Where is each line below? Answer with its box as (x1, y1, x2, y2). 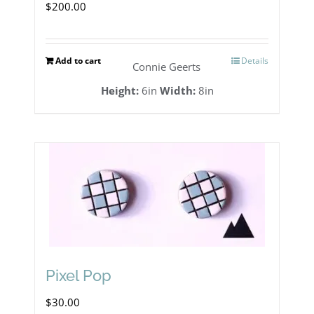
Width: (159, 83, 196, 97)
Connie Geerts (132, 59, 200, 74)
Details (240, 54, 268, 67)
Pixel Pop (46, 266, 112, 285)
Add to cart (55, 54, 102, 67)
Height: (100, 83, 139, 97)
